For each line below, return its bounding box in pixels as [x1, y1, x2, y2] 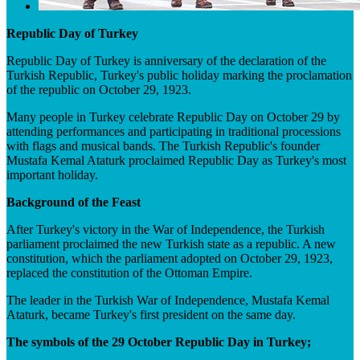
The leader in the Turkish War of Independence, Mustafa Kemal [6, 293, 329, 307]
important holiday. [6, 168, 98, 182]
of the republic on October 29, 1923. [6, 83, 191, 96]
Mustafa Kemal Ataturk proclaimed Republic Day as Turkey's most [6, 153, 346, 167]
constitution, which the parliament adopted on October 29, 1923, [6, 252, 333, 265]
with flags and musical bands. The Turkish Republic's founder [6, 139, 320, 153]
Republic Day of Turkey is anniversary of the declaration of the [6, 54, 326, 67]
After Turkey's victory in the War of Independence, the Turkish [6, 223, 325, 236]
